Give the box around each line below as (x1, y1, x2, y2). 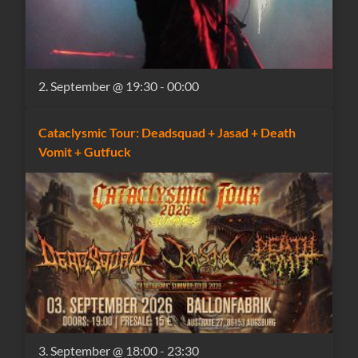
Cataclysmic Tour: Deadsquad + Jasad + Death (38, 125, 296, 141)
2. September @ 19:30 (38, 78, 158, 94)
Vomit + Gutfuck (38, 144, 132, 160)
